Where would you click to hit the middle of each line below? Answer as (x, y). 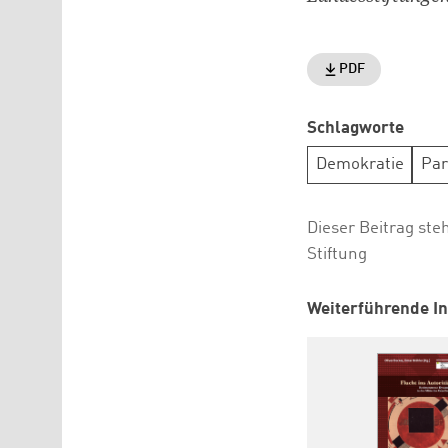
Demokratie (359, 165)
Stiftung (337, 254)
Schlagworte (355, 128)
